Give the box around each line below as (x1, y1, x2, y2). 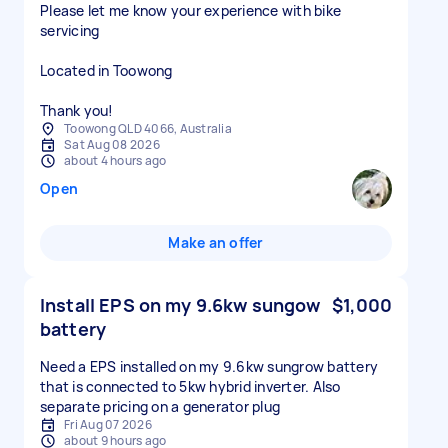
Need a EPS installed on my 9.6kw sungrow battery (40, 357, 378, 376)
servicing (40, 21, 100, 40)
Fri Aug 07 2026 (64, 416, 152, 433)
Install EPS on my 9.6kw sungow (40, 293, 321, 317)
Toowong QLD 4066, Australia (64, 120, 232, 137)
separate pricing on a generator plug (40, 397, 280, 416)
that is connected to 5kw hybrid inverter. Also (40, 377, 341, 396)
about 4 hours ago (64, 152, 167, 169)
